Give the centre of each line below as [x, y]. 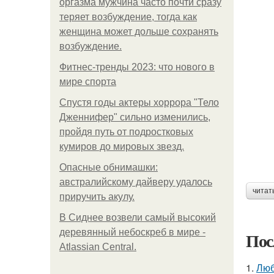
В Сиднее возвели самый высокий [138, 217]
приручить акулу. [97, 197]
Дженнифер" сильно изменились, [135, 117]
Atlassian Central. [98, 247]
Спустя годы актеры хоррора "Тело [139, 102]
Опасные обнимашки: [109, 167]
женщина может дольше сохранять [139, 31]
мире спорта [88, 82]
